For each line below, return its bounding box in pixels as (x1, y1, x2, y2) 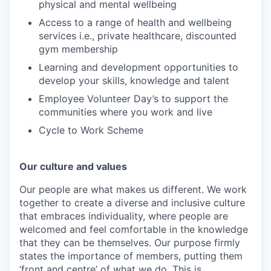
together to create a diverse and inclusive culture (19, 197, 245, 209)
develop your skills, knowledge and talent (39, 74, 229, 87)
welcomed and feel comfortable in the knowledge (19, 223, 248, 235)
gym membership (39, 43, 118, 55)
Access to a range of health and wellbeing (39, 16, 232, 28)
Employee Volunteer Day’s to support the (39, 93, 228, 105)
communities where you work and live (39, 106, 212, 118)
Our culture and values (19, 160, 127, 172)
